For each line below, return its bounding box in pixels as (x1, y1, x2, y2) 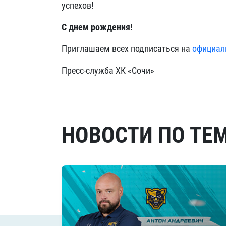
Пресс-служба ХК (62, 65, 126, 76)
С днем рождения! (62, 22, 133, 32)
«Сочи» (126, 65, 154, 76)
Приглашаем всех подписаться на (62, 43, 192, 54)
